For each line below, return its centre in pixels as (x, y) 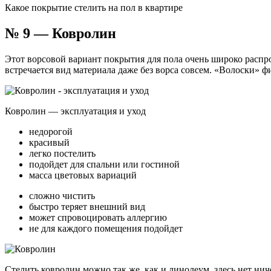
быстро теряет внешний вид (87, 207)
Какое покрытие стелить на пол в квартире (94, 8)
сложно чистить (62, 196)
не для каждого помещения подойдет (106, 229)
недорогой (51, 132)
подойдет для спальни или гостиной (104, 165)
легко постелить (62, 154)
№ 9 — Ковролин (60, 34)
